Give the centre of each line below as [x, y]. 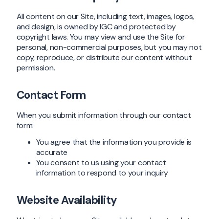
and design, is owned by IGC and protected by [96, 27]
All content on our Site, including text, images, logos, [105, 17]
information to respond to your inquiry [102, 173]
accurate [52, 153]
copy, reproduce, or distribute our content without [104, 58]
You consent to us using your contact [101, 163]
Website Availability [67, 200]
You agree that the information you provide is [114, 142]
